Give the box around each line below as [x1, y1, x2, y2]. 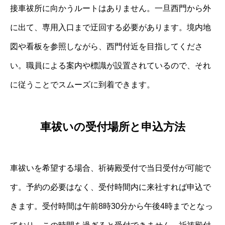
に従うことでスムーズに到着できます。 [10, 80, 155, 89]
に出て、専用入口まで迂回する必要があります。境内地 [10, 23, 211, 32]
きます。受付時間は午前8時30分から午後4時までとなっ [10, 202, 213, 211]
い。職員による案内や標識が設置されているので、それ [10, 61, 211, 70]
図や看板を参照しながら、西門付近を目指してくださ [10, 42, 203, 51]
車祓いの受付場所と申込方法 [40, 121, 185, 134]
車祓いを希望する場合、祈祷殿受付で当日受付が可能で [10, 164, 211, 173]
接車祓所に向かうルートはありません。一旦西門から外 [10, 4, 211, 13]
